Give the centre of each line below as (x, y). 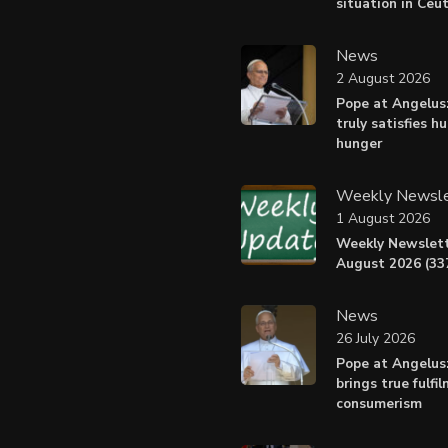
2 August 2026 (382, 79)
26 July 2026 (375, 339)
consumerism (378, 403)
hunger (358, 143)
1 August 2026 (382, 219)
